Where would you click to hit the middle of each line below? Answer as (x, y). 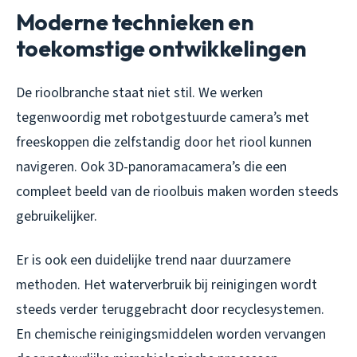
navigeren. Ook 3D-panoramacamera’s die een (151, 167)
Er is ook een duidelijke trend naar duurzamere (153, 261)
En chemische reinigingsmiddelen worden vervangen (171, 335)
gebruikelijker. (57, 217)
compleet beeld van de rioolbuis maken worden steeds (177, 192)
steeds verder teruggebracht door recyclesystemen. (170, 310)
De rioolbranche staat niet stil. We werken (139, 93)
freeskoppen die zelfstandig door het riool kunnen (164, 143)
